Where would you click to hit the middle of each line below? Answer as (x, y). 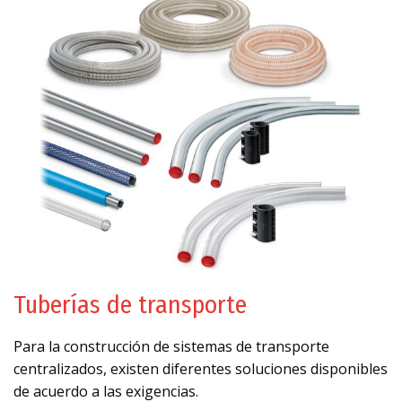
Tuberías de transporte (130, 304)
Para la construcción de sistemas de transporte (171, 346)
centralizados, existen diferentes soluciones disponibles (201, 368)
